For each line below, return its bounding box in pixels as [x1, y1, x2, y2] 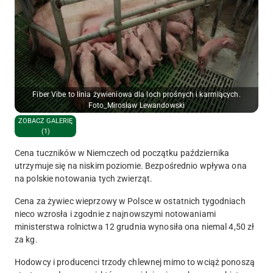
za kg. [15, 235, 38, 245]
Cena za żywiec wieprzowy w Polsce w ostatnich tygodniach [15, 196, 246, 207]
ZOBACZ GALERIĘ [18, 117, 73, 126]
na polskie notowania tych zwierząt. [15, 174, 153, 184]
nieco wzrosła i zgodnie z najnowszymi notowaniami [15, 209, 216, 219]
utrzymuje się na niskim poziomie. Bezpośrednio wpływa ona [15, 161, 247, 171]
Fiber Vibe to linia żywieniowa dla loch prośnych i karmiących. [32, 90, 241, 99]
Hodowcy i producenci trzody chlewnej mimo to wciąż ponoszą [15, 257, 255, 268]
